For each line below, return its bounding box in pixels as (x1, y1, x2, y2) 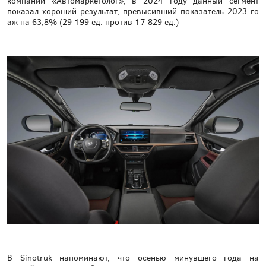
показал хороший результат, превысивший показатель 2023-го (7, 6, 259, 18)
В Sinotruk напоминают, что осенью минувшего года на (7, 252, 259, 264)
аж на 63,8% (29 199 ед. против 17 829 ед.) (7, 17, 179, 28)
